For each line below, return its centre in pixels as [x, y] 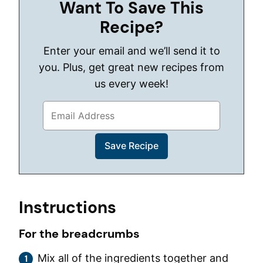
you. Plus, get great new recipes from [131, 68]
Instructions [70, 207]
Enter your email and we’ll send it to [46, 51]
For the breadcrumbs [79, 233]
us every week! [131, 84]
